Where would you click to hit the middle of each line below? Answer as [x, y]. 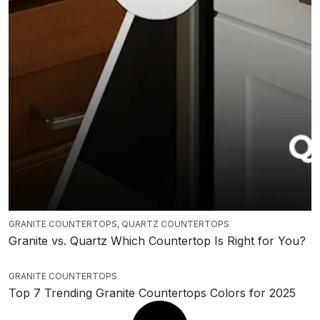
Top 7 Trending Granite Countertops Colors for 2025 [152, 293]
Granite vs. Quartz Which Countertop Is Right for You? [157, 241]
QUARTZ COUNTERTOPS [175, 224]
